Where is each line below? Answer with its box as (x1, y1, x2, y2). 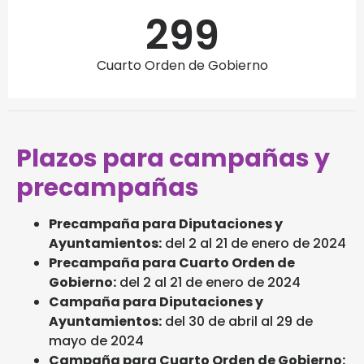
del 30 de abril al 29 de (162, 311, 313, 331)
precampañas (16, 170, 199, 205)
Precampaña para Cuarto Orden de (49, 253, 295, 272)
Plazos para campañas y (16, 141, 330, 175)
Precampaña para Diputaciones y (49, 214, 283, 233)
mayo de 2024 (49, 331, 144, 350)
